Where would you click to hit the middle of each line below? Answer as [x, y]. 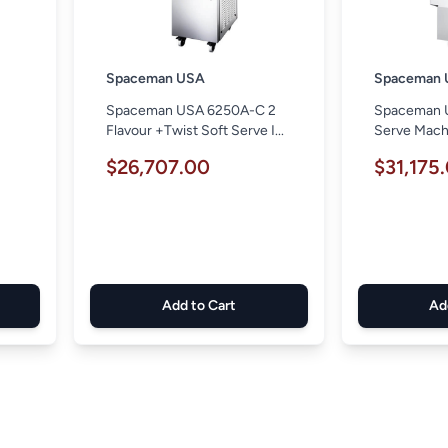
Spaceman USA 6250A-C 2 [190, 111]
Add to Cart [198, 305]
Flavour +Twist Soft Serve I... [194, 131]
